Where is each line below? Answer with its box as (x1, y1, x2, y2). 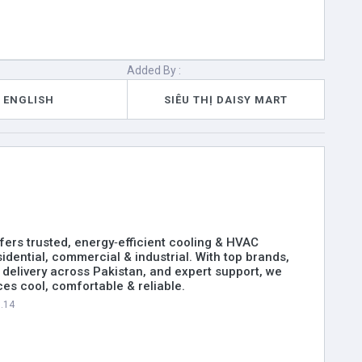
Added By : (127, 64, 182, 77)
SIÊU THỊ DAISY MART (164, 93, 288, 106)
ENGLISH (3, 93, 55, 106)
